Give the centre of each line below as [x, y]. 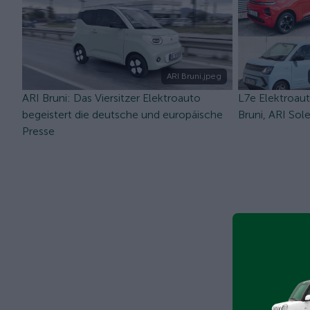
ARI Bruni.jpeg [194, 76]
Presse [38, 131]
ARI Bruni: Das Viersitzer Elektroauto [111, 98]
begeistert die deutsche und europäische [122, 115]
